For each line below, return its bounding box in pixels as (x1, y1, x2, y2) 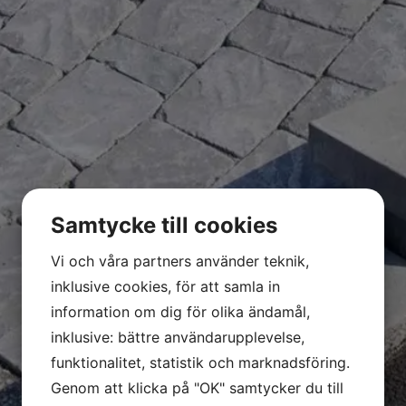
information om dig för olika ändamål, (51, 302, 310, 321)
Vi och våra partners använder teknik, (51, 251, 309, 270)
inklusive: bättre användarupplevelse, (51, 327, 304, 346)
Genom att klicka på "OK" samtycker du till (51, 378, 343, 397)
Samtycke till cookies (51, 211, 277, 238)
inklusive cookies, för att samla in (51, 276, 280, 295)
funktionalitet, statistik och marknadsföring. (51, 353, 350, 372)
